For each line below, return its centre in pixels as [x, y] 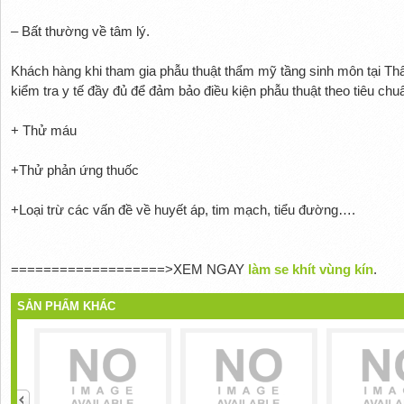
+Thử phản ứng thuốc [74, 170]
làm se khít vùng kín [310, 269]
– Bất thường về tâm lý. [80, 31]
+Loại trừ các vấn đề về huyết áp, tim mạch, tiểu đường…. [183, 209]
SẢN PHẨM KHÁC [67, 306]
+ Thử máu [43, 130]
